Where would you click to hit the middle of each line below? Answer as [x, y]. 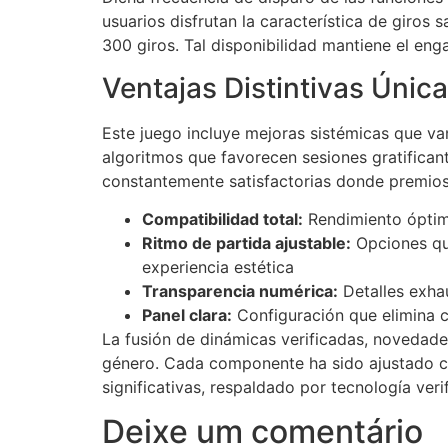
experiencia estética [218, 267]
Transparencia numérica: [240, 291]
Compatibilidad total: [222, 219]
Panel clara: [187, 315]
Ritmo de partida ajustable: [246, 243]
